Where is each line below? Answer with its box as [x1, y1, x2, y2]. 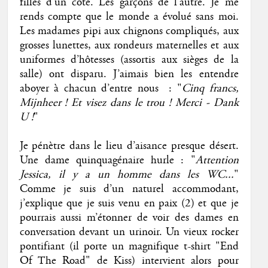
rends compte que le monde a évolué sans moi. [19, 9, 239, 24]
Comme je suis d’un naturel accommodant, [19, 181, 239, 196]
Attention [195, 153, 239, 167]
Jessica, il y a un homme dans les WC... [19, 167, 234, 182]
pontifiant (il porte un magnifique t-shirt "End [19, 239, 239, 254]
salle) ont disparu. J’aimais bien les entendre [19, 66, 239, 81]
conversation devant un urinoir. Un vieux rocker [19, 224, 239, 239]
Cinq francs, [181, 81, 239, 96]
